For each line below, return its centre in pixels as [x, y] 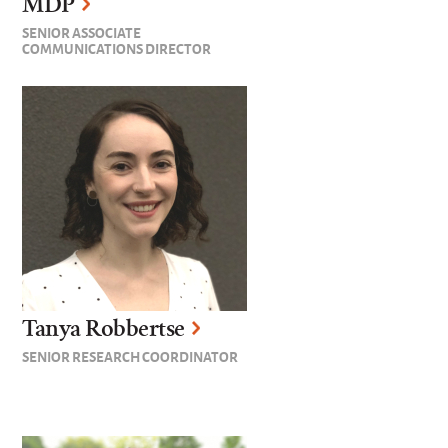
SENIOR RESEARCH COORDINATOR [130, 356]
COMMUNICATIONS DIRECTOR [117, 48]
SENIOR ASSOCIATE [82, 32]
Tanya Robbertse [103, 329]
